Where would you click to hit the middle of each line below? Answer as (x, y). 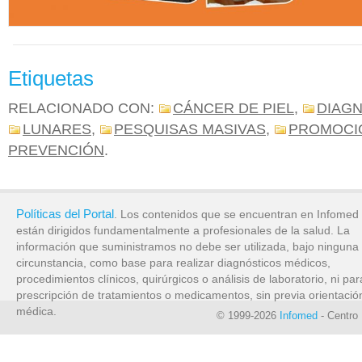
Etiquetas (51, 78)
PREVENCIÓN (56, 150)
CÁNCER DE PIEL (234, 108)
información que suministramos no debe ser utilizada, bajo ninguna (187, 247)
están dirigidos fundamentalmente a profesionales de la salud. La (183, 231)
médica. (36, 311)
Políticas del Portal (65, 214)
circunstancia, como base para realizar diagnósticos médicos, (173, 263)
